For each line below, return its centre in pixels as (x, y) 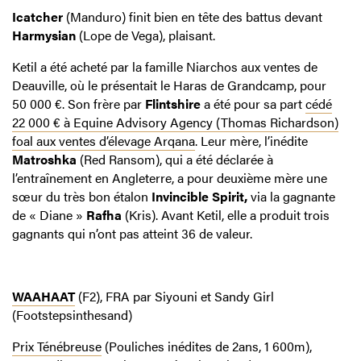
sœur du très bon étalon (82, 197)
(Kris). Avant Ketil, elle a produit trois (226, 215)
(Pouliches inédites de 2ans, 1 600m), (207, 346)
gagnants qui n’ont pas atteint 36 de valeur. (132, 234)
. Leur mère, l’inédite (251, 141)
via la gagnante (291, 197)
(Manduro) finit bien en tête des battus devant (193, 17)
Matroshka (44, 160)
